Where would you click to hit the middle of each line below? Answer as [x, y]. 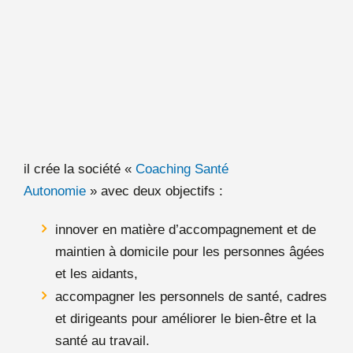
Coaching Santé [182, 169]
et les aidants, [97, 274]
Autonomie [57, 191]
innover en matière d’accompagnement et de [186, 230]
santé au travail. [102, 341]
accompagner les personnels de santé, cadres [191, 297]
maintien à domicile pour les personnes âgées [190, 252]
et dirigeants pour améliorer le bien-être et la [186, 319]
